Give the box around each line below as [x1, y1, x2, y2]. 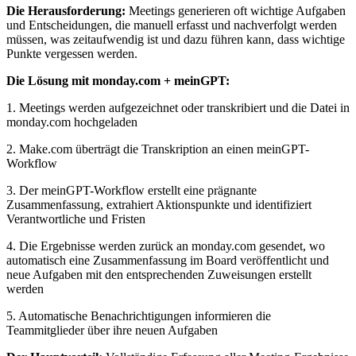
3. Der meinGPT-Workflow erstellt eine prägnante [6, 183, 257, 197]
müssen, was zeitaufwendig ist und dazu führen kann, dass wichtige [6, 32, 345, 46]
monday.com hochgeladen [6, 114, 137, 129]
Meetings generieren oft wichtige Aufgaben [126, 3, 346, 17]
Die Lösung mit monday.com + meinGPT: [6, 73, 230, 87]
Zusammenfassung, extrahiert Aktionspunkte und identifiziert [6, 197, 311, 211]
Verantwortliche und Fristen [6, 211, 145, 226]
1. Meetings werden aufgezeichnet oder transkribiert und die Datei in [6, 100, 350, 114]
